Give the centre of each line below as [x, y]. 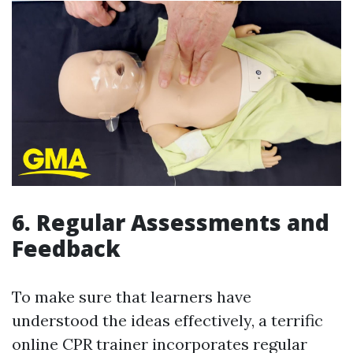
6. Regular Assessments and [171, 222]
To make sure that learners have [132, 296]
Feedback [66, 248]
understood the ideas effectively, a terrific [167, 320]
